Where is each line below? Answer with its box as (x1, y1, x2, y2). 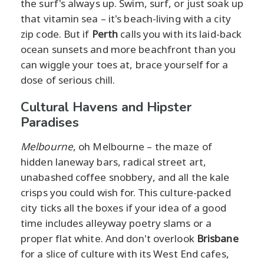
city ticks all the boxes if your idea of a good (21, 200, 226, 214)
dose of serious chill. (21, 72, 115, 87)
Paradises (21, 113, 79, 131)
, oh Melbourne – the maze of (72, 139, 212, 153)
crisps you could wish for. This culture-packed (21, 185, 231, 199)
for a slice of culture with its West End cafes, (21, 246, 229, 260)
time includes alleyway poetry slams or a (21, 216, 212, 230)
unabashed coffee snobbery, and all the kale (21, 170, 230, 184)
